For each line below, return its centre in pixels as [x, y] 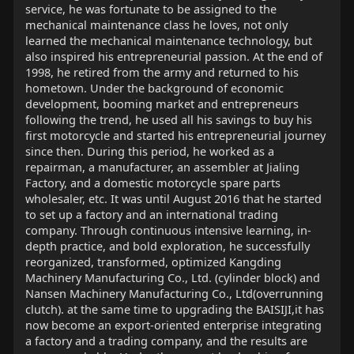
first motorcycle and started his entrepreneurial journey [175, 136]
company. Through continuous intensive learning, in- [168, 230]
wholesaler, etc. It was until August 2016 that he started [173, 199]
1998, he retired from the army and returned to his [162, 72]
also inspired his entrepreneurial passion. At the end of [173, 56]
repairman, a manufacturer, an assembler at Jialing [162, 167]
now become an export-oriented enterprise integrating [173, 325]
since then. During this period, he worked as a [149, 151]
